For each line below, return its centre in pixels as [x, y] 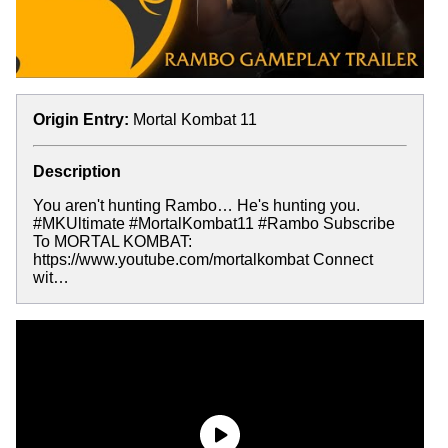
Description [77, 171]
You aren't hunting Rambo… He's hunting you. [196, 205]
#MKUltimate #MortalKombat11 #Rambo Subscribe [214, 223]
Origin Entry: [81, 119]
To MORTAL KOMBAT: [112, 241]
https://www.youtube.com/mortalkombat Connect [203, 259]
